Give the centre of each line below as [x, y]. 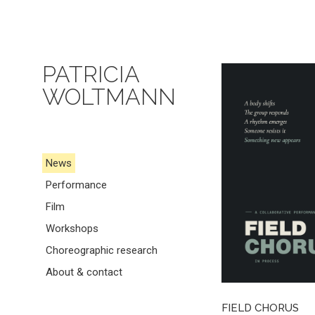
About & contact [84, 272]
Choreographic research [102, 250]
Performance [76, 185]
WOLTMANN [109, 97]
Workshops [72, 229]
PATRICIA [91, 74]
